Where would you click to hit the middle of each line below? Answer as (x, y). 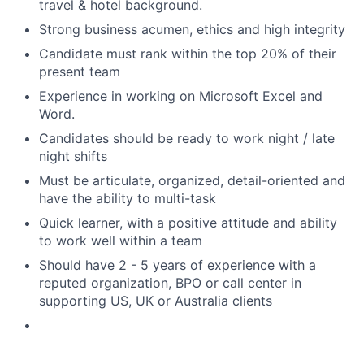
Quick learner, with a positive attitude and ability (188, 223)
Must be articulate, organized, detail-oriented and (192, 180)
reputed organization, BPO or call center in (170, 283)
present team (80, 71)
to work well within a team (121, 240)
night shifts (73, 156)
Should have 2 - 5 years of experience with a (178, 265)
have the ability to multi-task (128, 198)
